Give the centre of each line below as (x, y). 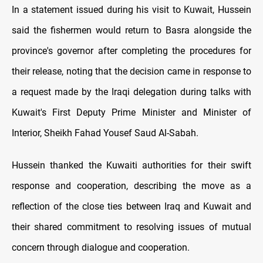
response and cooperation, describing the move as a (131, 186)
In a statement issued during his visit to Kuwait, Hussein (131, 10)
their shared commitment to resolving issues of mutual (131, 227)
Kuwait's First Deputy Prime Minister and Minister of (131, 113)
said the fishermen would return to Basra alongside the (131, 31)
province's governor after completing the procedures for (131, 51)
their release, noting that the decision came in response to (131, 72)
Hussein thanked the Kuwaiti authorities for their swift (131, 166)
